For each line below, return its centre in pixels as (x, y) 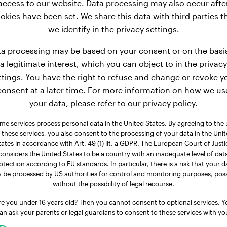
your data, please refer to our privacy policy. (113, 103)
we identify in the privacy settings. (113, 29)
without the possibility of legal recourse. (113, 184)
